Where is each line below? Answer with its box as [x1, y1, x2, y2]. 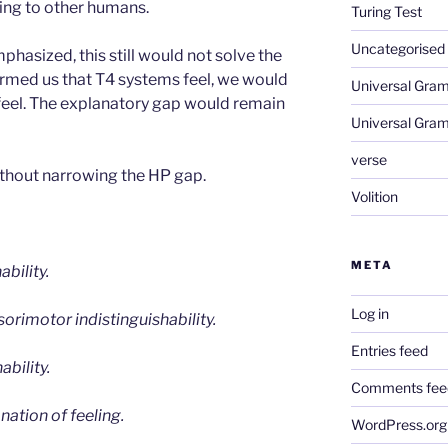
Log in [350, 304, 389, 322]
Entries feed [350, 341, 428, 359]
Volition [350, 187, 398, 205]
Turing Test [350, 2, 422, 20]
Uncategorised [350, 39, 445, 57]
